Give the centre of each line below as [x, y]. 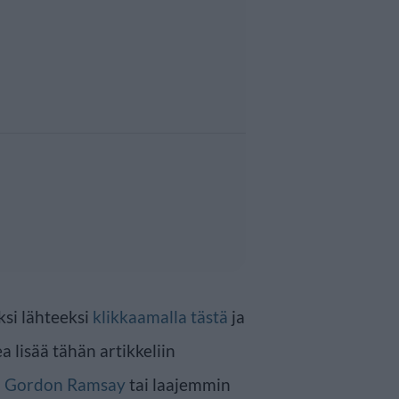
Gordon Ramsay [65, 384]
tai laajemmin [178, 384]
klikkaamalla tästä [160, 316]
